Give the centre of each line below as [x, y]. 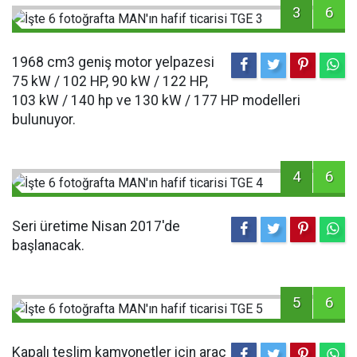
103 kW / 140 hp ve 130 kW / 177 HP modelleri [156, 101]
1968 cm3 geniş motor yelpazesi [113, 63]
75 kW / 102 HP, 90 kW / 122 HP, [110, 82]
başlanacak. [48, 246]
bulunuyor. [44, 120]
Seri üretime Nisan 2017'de [96, 227]
